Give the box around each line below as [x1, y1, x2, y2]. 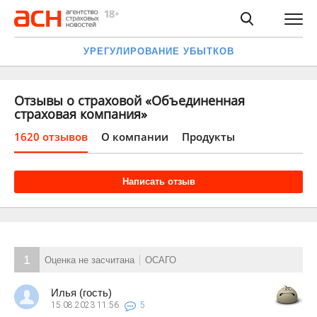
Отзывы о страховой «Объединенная [14, 92, 245, 109]
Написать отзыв [122, 176, 195, 187]
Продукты [182, 129, 235, 144]
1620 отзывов [14, 129, 88, 144]
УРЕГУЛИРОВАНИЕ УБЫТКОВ [83, 46, 234, 57]
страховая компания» [14, 105, 147, 122]
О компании [101, 129, 168, 144]
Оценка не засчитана [45, 254, 134, 265]
